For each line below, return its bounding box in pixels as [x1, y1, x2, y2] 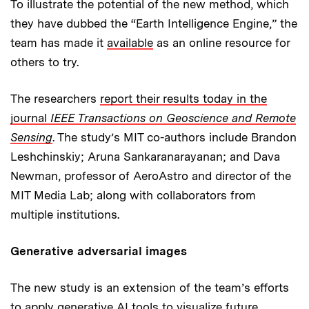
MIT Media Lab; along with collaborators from [10, 188, 256, 203]
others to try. [10, 55, 79, 70]
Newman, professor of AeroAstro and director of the [10, 169, 291, 183]
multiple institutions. [10, 208, 119, 222]
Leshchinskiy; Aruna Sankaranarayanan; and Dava [10, 150, 280, 164]
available [107, 36, 153, 50]
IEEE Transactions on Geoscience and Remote [50, 111, 296, 126]
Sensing [10, 130, 52, 145]
